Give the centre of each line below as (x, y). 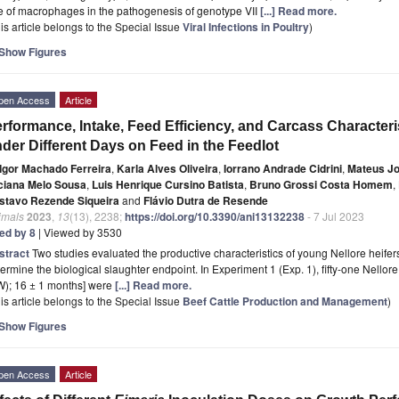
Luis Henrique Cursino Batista (168, 184)
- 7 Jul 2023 (334, 216)
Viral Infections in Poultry (246, 26)
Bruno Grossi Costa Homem (321, 184)
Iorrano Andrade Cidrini (283, 168)
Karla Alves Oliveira (167, 168)
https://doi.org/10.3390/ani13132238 (215, 216)
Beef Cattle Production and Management (285, 301)
